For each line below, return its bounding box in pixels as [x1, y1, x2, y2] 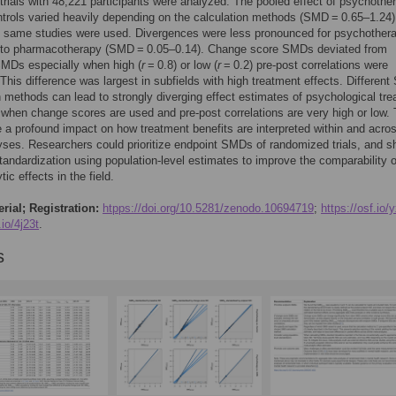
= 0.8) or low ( [145, 58, 217, 72]
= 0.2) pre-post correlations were [221, 58, 388, 72]
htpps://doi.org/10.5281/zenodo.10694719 [103, 202, 314, 215]
